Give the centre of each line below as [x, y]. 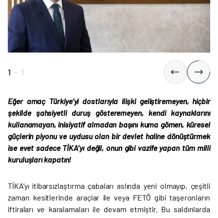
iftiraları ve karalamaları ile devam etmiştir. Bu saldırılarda [109, 209]
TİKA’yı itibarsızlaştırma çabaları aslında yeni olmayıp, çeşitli [109, 186]
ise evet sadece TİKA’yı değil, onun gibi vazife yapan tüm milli [109, 148]
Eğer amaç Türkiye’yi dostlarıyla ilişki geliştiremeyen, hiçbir [109, 101]
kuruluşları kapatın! [40, 159]
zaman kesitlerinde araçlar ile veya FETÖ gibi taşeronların [109, 197]
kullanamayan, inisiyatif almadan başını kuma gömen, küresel [109, 124]
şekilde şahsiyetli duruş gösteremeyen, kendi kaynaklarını [109, 113]
